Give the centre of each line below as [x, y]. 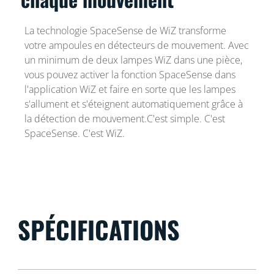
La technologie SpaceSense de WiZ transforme [125, 30]
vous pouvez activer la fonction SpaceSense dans [130, 74]
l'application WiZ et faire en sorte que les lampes [130, 89]
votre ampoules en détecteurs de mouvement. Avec [136, 45]
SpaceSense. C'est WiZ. [74, 133]
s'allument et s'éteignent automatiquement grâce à [133, 104]
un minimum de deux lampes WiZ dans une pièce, [133, 60]
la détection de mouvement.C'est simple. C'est [124, 118]
